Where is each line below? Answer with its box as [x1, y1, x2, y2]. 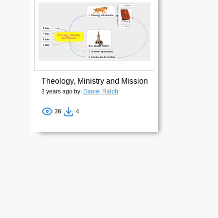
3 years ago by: [41, 88, 83, 95]
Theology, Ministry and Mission [41, 77, 148, 85]
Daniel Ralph [83, 88, 118, 95]
